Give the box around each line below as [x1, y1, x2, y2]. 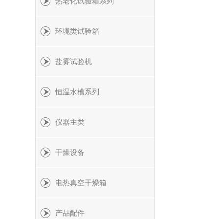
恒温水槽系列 [55, 88, 99, 96]
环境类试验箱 [55, 27, 99, 35]
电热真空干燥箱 [55, 179, 107, 187]
